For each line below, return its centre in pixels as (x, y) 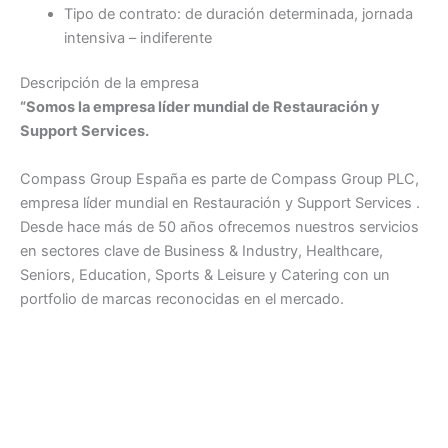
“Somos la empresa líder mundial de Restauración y (200, 107)
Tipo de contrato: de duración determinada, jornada (238, 13)
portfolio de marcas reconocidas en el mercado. (182, 298)
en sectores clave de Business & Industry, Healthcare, (201, 250)
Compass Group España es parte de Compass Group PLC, (219, 178)
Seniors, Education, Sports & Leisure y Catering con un (205, 274)
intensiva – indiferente (137, 37)
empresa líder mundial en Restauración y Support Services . (220, 202)
